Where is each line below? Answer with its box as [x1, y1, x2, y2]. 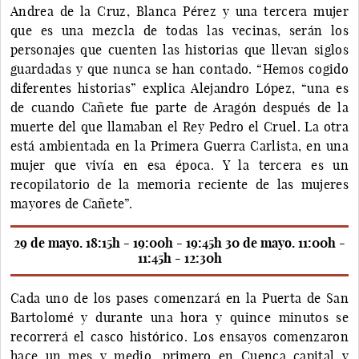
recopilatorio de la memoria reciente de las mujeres [10, 175, 349, 192]
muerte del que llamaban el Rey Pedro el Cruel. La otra [10, 118, 349, 135]
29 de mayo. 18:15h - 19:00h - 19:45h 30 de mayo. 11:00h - [14, 234, 345, 251]
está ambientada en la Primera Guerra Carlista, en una [10, 137, 349, 154]
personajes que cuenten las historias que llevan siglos [10, 41, 349, 58]
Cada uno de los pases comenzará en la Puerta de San [10, 289, 349, 306]
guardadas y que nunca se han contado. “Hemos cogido [10, 60, 349, 77]
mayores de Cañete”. [10, 195, 133, 212]
